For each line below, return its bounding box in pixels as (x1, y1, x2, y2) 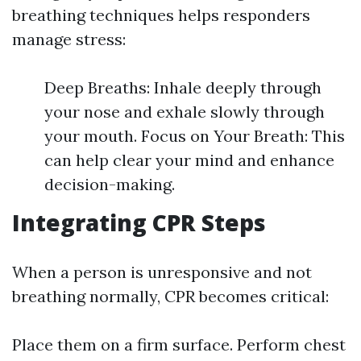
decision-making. (44, 174, 175, 194)
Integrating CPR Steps (12, 207, 266, 238)
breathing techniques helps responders (12, 5, 310, 25)
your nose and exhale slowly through (44, 102, 325, 122)
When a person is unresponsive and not (12, 262, 312, 282)
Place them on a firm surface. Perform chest (12, 334, 346, 355)
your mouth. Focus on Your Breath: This (44, 126, 345, 146)
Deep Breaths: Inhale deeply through (44, 77, 322, 98)
